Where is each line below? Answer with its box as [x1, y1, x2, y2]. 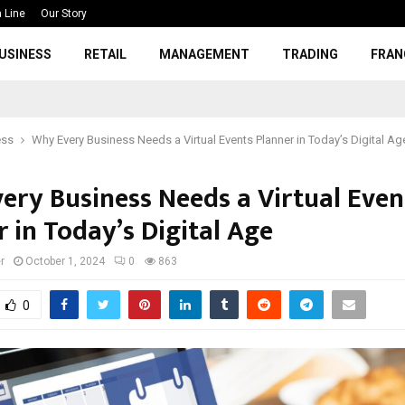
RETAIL [84, 47, 127, 61]
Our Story [41, 7, 87, 20]
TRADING [282, 47, 339, 61]
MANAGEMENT [159, 47, 250, 61]
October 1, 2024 [25, 255, 105, 268]
